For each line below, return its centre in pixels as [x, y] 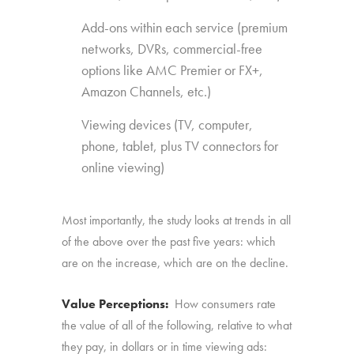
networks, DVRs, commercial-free [172, 49]
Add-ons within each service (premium [185, 27]
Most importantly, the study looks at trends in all [177, 220]
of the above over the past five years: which [169, 241]
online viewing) [123, 167]
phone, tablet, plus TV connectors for [180, 146]
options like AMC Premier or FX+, [173, 70]
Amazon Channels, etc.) [147, 91]
